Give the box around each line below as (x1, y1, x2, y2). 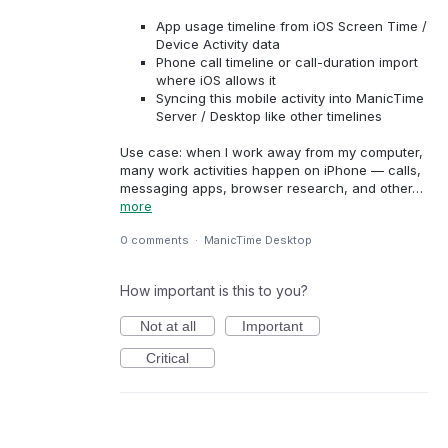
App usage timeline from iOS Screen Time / (156, 17, 428, 34)
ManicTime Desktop (204, 233, 312, 247)
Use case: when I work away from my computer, (120, 143, 423, 160)
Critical (146, 350, 189, 366)
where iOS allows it (156, 71, 277, 88)
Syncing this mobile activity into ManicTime (156, 89, 425, 106)
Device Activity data (156, 35, 281, 52)
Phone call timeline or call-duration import (156, 53, 419, 70)
